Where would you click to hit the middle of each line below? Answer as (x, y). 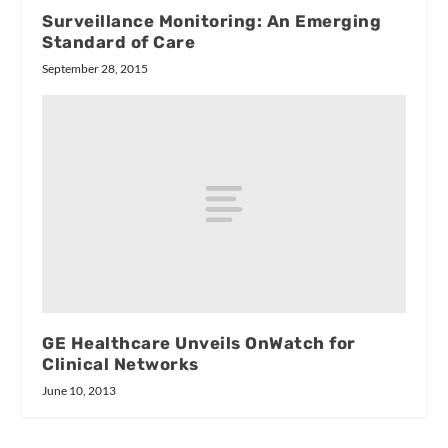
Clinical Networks (120, 363)
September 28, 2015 (95, 69)
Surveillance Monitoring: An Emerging (212, 21)
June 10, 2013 (79, 390)
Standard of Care (119, 42)
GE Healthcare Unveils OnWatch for (199, 342)
